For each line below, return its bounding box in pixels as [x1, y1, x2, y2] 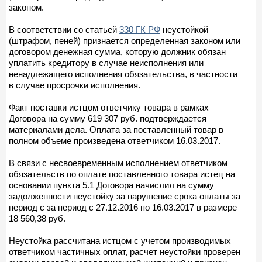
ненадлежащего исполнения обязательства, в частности [9, 68, 237, 79]
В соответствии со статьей [9, 24, 119, 35]
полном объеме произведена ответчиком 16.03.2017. [9, 135, 220, 146]
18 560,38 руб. [9, 213, 65, 223]
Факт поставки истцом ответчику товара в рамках [9, 102, 209, 112]
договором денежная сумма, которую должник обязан [9, 46, 226, 57]
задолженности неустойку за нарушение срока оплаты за [9, 191, 240, 201]
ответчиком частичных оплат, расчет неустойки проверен [9, 246, 240, 257]
